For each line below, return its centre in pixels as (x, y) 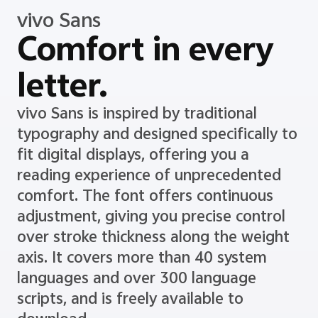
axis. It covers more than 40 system (142, 279)
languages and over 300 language (136, 299)
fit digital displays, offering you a (133, 176)
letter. (62, 106)
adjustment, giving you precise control (151, 237)
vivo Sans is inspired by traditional (137, 135)
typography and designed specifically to (157, 155)
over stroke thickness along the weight (153, 258)
